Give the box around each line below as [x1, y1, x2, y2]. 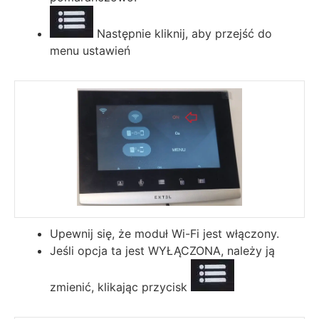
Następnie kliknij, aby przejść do [93, 26, 272, 41]
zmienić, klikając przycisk [50, 279, 191, 294]
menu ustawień [50, 43, 130, 58]
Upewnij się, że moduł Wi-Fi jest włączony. [50, 226, 279, 241]
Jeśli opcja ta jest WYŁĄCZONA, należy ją [50, 243, 275, 258]
